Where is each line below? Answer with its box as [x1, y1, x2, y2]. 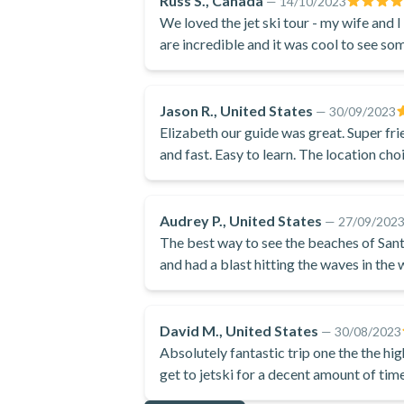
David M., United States [160, 322, 318, 339]
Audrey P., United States [160, 212, 322, 229]
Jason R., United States [160, 102, 313, 119]
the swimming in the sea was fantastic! [160, 57, 394, 74]
